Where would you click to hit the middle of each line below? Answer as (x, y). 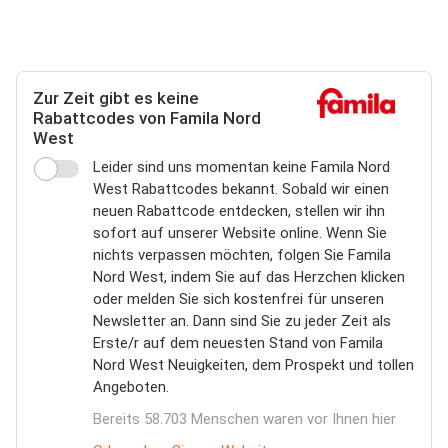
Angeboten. (131, 387)
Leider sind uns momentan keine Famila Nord (241, 167)
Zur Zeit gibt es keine (116, 98)
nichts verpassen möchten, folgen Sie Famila (242, 255)
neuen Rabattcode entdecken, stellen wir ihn (239, 211)
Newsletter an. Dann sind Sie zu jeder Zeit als (242, 321)
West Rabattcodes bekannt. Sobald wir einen (241, 189)
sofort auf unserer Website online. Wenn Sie (240, 233)
